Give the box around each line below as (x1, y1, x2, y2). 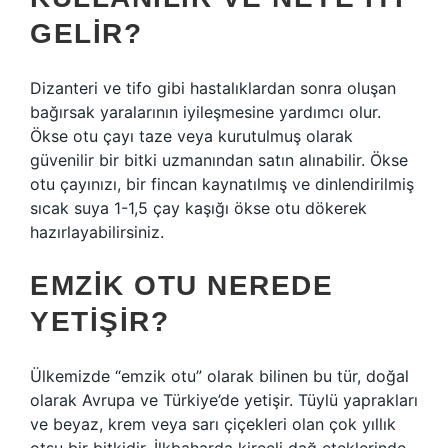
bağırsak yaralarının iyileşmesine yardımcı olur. (30, 102, 381, 122)
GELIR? (30, 18, 142, 49)
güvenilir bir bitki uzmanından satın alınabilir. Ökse (30, 150, 408, 170)
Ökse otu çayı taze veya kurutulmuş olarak (30, 126, 353, 146)
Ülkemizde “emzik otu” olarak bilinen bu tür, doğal (30, 366, 409, 386)
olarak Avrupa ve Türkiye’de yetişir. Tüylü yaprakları (30, 390, 418, 410)
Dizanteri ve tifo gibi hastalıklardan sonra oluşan (30, 78, 396, 98)
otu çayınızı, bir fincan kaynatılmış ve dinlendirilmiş (30, 174, 414, 194)
